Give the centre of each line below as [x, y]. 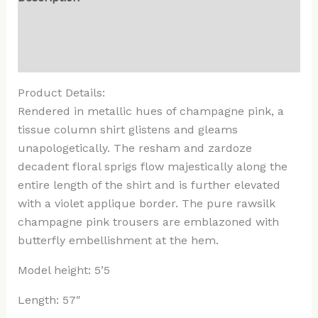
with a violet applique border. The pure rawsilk [146, 204]
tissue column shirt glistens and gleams [127, 130]
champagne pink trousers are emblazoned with [148, 222]
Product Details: [61, 93]
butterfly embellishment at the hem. [118, 241]
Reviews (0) [48, 57]
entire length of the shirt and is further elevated [149, 185]
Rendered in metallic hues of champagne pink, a [150, 111]
